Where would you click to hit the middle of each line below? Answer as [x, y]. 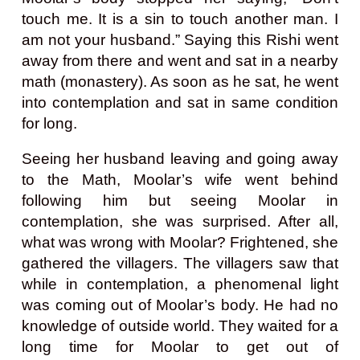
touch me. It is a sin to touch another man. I [180, 18]
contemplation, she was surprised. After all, [180, 221]
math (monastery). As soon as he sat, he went [180, 81]
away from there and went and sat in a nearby [180, 60]
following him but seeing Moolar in [180, 200]
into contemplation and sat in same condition [180, 102]
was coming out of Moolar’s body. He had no [180, 305]
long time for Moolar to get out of [180, 346]
